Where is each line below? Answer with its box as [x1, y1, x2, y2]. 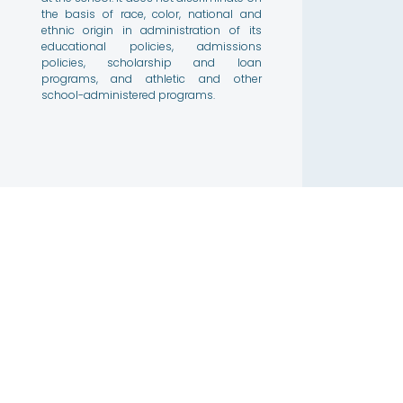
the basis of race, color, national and [40, 5, 262, 22]
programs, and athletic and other [40, 70, 262, 86]
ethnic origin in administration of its [40, 22, 262, 38]
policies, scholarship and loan [40, 54, 262, 70]
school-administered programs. [40, 86, 215, 103]
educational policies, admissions [40, 38, 262, 54]
